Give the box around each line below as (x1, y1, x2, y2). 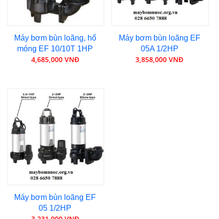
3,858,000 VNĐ (135, 54, 184, 64)
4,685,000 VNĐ (31, 54, 79, 64)
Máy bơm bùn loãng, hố (14, 33, 96, 42)
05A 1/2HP (140, 44, 178, 53)
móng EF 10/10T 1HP (17, 44, 93, 53)
